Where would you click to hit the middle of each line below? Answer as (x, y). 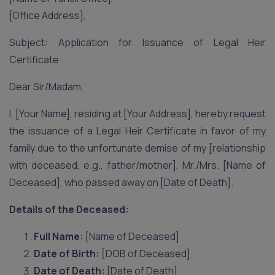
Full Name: (59, 236)
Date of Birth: (67, 254)
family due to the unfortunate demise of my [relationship (137, 148)
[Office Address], (48, 15)
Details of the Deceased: (69, 209)
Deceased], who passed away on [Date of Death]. (121, 182)
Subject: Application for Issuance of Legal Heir (137, 42)
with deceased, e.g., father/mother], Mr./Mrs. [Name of (137, 165)
